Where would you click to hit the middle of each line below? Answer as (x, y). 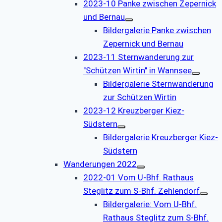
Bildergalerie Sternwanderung (158, 83)
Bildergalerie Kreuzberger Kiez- (161, 137)
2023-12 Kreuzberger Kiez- (134, 110)
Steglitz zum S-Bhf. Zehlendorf (141, 191)
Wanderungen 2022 (100, 164)
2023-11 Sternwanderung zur (139, 57)
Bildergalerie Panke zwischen (157, 30)
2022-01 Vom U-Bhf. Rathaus (139, 177)
